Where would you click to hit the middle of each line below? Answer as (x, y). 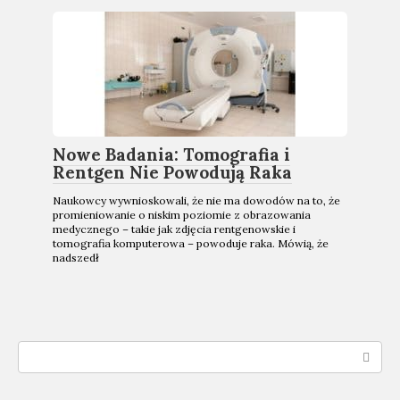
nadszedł (76, 257)
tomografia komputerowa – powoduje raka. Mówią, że (191, 243)
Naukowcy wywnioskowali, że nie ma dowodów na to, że (196, 200)
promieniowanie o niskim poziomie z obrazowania (182, 214)
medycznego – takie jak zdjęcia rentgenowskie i (174, 229)
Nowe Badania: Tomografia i (171, 154)
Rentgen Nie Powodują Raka (172, 172)
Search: (42, 350)
